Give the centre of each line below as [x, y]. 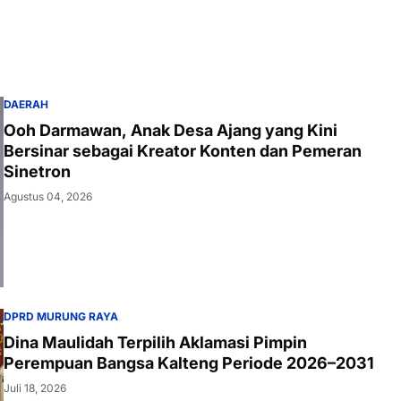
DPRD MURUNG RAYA [61, 316]
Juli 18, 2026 [35, 388]
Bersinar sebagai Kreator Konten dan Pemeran [183, 150]
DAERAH [26, 104]
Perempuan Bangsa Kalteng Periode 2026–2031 [189, 363]
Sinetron [37, 171]
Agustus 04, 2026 [48, 196]
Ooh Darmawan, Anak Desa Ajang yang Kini [171, 130]
